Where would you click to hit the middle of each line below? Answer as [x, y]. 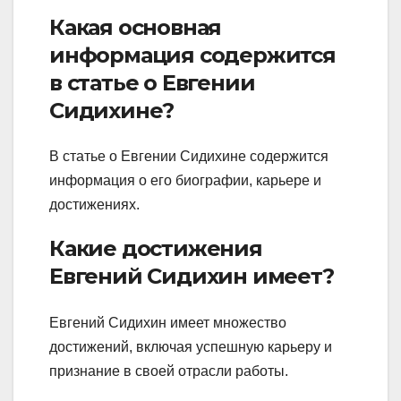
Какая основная [136, 27]
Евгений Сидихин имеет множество [168, 322]
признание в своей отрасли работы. [169, 371]
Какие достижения [156, 249]
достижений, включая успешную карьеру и [191, 346]
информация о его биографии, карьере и [185, 181]
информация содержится [192, 55]
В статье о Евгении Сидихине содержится [189, 157]
